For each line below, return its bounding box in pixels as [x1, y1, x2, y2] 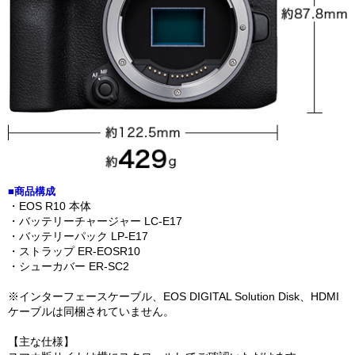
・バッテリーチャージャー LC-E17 [8, 215, 182, 228]
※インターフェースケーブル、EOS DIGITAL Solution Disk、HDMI [8, 290, 339, 303]
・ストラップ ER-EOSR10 [8, 245, 140, 258]
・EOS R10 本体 [8, 200, 91, 213]
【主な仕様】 [8, 335, 74, 349]
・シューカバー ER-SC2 [8, 260, 129, 273]
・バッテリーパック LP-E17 [8, 230, 148, 243]
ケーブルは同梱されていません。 [8, 305, 174, 319]
